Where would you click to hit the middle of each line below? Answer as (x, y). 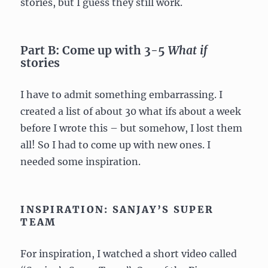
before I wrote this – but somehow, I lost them (132, 128)
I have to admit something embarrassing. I (122, 94)
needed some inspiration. (81, 161)
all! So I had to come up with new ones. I (116, 144)
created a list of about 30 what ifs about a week (131, 111)
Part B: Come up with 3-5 (95, 50)
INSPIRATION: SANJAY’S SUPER (117, 209)
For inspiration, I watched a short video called (129, 253)
